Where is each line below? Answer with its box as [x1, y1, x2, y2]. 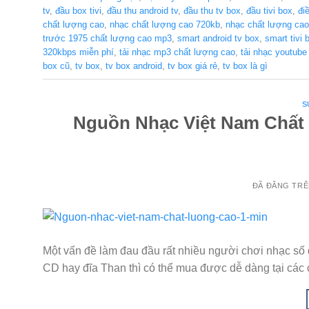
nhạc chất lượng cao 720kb [110, 19, 220, 30]
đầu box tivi [55, 6, 101, 17]
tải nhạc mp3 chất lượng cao [119, 47, 235, 58]
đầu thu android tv [107, 6, 178, 17]
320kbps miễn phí [43, 47, 114, 58]
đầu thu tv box [183, 6, 241, 17]
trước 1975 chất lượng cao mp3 [43, 33, 172, 44]
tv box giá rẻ [168, 61, 217, 72]
